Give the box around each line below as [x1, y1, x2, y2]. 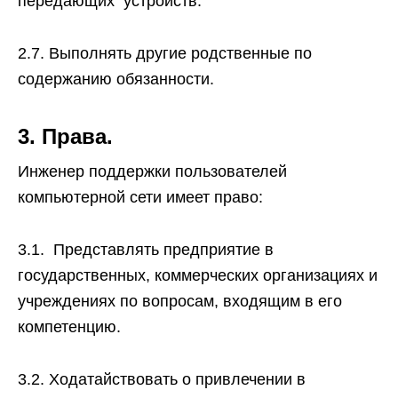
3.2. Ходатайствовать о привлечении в [18, 370, 306, 388]
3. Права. [18, 124, 113, 148]
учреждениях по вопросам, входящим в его [18, 292, 342, 310]
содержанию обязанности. [18, 70, 214, 88]
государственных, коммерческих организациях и [18, 267, 378, 284]
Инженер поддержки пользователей [18, 163, 287, 180]
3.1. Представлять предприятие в [18, 241, 274, 259]
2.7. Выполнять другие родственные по [18, 44, 312, 62]
